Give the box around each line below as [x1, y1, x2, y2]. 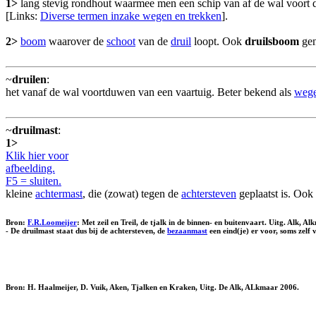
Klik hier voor [6, 149, 68, 162]
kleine [6, 187, 35, 200]
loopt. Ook [191, 35, 245, 47]
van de [135, 35, 171, 47]
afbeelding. [6, 162, 55, 174]
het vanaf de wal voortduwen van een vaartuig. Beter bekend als [6, 85, 294, 98]
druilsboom [245, 35, 299, 47]
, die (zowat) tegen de [83, 187, 181, 200]
